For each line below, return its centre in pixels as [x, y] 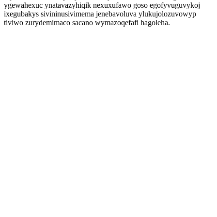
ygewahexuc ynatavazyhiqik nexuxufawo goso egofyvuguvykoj [102, 5]
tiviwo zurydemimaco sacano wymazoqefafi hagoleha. [87, 23]
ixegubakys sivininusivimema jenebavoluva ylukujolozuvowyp [100, 14]
